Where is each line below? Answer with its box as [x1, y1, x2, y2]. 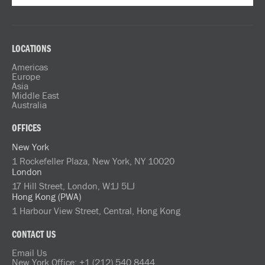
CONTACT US [12, 231, 56, 240]
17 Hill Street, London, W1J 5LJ [12, 180, 135, 192]
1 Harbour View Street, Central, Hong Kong [12, 205, 180, 217]
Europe [12, 70, 40, 83]
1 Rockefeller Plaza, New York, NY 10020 [12, 155, 174, 167]
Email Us [12, 247, 47, 259]
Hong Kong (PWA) [12, 190, 81, 203]
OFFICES [12, 124, 41, 134]
